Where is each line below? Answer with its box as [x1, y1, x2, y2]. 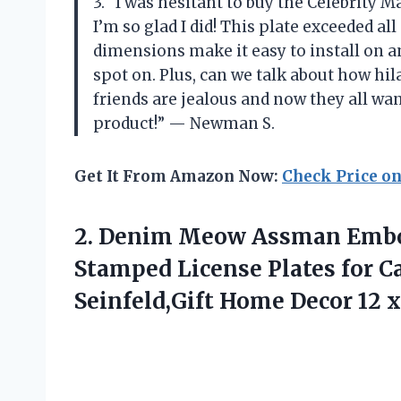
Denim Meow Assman [98, 223, 341, 252]
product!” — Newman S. [93, 114, 275, 134]
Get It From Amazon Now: [74, 166, 282, 187]
